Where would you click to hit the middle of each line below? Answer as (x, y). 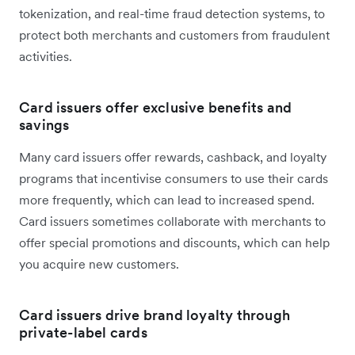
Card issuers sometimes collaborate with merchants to (172, 221)
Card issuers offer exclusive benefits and (156, 108)
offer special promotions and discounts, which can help (174, 243)
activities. (47, 57)
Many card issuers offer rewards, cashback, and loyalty (173, 157)
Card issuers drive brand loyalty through (155, 315)
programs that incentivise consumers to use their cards (174, 179)
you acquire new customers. (99, 264)
